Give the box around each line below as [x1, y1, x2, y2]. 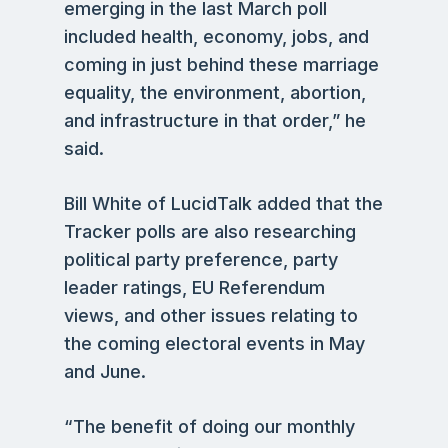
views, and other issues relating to [64, 305, 358, 326]
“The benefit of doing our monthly [64, 416, 355, 437]
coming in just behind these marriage [64, 54, 379, 75]
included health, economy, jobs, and [64, 26, 369, 47]
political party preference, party [64, 249, 338, 270]
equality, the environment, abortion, [64, 82, 366, 103]
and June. [64, 361, 146, 382]
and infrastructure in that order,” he [64, 110, 366, 131]
